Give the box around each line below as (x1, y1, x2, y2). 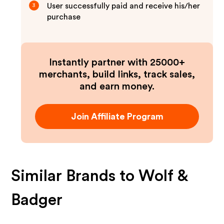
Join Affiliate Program (70, 112, 163, 121)
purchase (47, 13, 81, 21)
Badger (11, 192, 63, 208)
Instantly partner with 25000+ (49, 57, 185, 67)
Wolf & (138, 168, 188, 184)
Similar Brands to (11, 168, 139, 184)
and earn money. (79, 81, 154, 91)
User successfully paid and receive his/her (47, 2, 200, 10)
